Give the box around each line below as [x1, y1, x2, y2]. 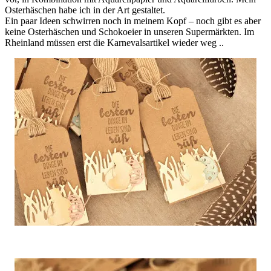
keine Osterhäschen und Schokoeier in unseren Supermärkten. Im [5, 26, 254, 37]
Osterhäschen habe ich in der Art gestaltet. [5, 4, 165, 15]
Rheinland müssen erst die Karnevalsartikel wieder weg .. [5, 37, 224, 48]
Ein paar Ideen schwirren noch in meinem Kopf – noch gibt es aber [5, 15, 261, 26]
